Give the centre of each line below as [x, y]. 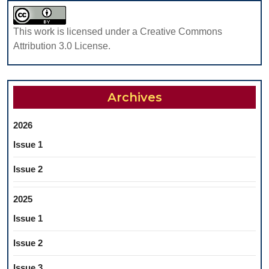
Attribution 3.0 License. [62, 46]
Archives [134, 98]
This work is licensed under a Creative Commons [118, 32]
